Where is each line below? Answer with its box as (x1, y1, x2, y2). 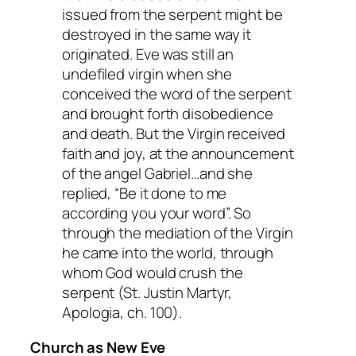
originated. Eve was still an (62, 44, 234, 65)
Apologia (62, 302, 121, 323)
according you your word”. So (62, 203, 252, 224)
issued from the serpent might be (62, 4, 283, 25)
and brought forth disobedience (62, 103, 273, 125)
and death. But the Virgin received (62, 123, 285, 145)
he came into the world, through (62, 242, 273, 264)
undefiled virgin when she (62, 64, 232, 85)
